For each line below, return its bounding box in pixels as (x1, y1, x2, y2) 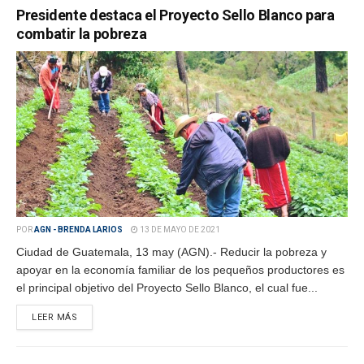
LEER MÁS (32, 312, 78, 323)
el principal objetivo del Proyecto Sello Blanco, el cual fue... (16, 281, 318, 294)
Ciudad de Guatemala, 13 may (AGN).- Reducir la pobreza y (16, 245, 327, 258)
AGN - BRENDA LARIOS (34, 225, 123, 234)
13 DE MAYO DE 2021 (138, 225, 220, 234)
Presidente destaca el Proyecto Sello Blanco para (16, 6, 335, 24)
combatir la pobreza (16, 25, 147, 42)
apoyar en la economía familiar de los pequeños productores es (16, 263, 344, 276)
